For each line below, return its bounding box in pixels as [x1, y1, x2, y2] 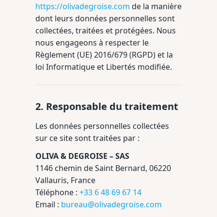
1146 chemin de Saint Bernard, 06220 [35, 163, 171, 173]
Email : [35, 199, 61, 210]
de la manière [130, 1, 182, 12]
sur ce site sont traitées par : [35, 133, 139, 143]
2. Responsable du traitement [35, 100, 178, 113]
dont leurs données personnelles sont [35, 13, 175, 24]
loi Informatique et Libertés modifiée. [35, 62, 172, 72]
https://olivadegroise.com [35, 1, 130, 12]
